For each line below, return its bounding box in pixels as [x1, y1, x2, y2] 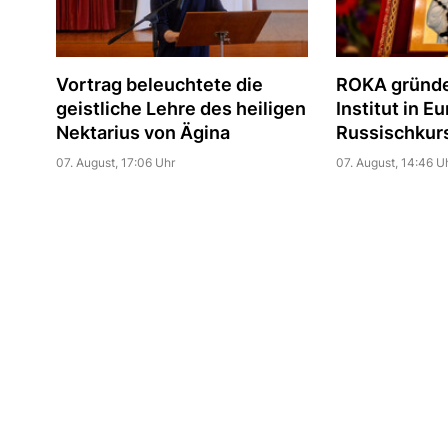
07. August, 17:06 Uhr [55, 154, 175, 170]
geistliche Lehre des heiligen [55, 97, 306, 119]
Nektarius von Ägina [55, 121, 230, 143]
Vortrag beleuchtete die [55, 73, 263, 95]
